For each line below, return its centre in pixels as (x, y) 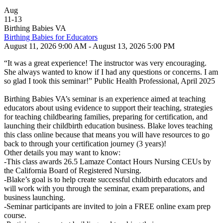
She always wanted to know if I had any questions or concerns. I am (111, 72)
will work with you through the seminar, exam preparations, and (104, 188)
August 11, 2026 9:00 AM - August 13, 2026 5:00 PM (89, 46)
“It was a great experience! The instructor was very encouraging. (105, 63)
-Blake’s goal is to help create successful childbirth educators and (106, 179)
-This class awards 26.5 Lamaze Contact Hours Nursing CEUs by (108, 162)
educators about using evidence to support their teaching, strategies (108, 108)
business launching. (35, 197)
